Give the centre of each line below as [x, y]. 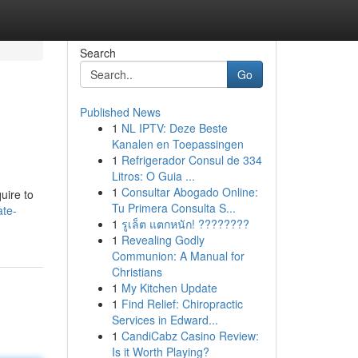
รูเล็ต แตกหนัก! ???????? [185, 224]
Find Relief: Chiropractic [182, 304]
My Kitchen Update [169, 288]
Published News [120, 112]
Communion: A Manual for [178, 256]
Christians [137, 272]
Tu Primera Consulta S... [173, 208]
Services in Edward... [165, 320]
